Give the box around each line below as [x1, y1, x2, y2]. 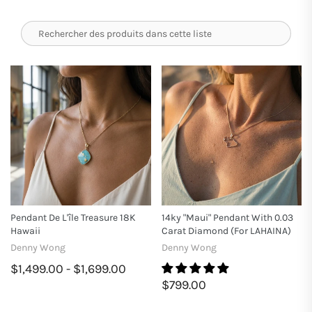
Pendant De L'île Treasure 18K [10, 211, 136, 224]
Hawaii [10, 224, 40, 237]
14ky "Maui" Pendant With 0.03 [161, 211, 293, 224]
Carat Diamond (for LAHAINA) [161, 224, 291, 237]
